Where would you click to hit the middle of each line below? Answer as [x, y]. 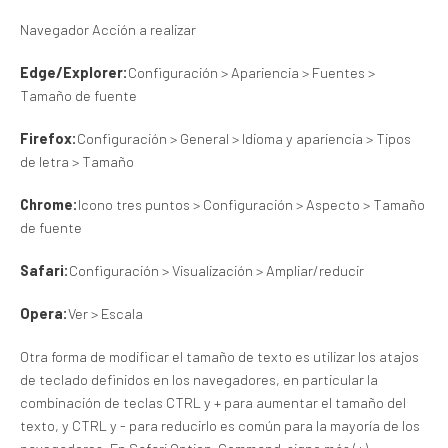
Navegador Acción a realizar [108, 29]
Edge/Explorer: [74, 72]
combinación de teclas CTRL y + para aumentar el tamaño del [213, 402]
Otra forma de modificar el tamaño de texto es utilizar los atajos [219, 356]
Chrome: [49, 204]
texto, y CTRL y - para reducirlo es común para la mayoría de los [220, 425]
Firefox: [48, 138]
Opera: [44, 313]
